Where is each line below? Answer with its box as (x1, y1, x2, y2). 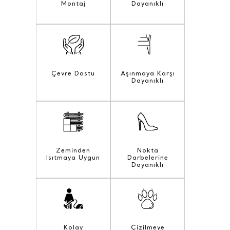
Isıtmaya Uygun (46, 155, 100, 162)
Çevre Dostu (51, 70, 95, 78)
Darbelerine (127, 155, 168, 162)
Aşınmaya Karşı (120, 70, 175, 78)
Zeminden (56, 147, 90, 155)
